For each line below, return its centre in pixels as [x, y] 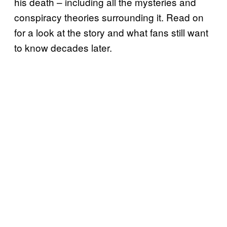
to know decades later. [63, 48]
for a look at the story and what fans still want [111, 32]
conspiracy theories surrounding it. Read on [109, 17]
